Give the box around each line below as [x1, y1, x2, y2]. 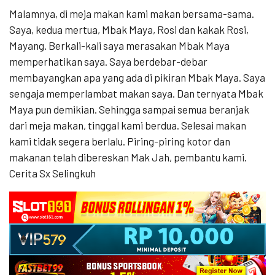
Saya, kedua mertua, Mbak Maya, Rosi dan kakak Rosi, [9, 23, 249, 36]
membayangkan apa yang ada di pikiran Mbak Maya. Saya [9, 71, 265, 84]
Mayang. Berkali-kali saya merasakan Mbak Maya [9, 39, 230, 52]
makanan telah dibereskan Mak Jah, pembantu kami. [9, 151, 247, 164]
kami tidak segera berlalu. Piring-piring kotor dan [9, 135, 230, 148]
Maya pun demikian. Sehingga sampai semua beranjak [9, 103, 249, 116]
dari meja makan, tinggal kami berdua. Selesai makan [9, 119, 246, 132]
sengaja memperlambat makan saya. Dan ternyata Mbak [9, 87, 263, 100]
